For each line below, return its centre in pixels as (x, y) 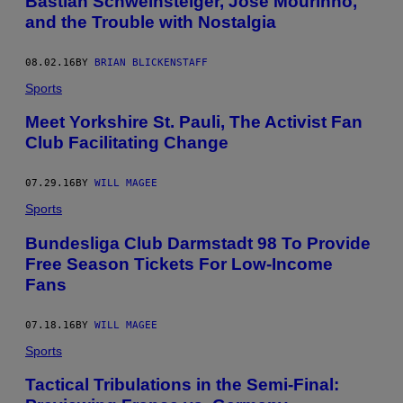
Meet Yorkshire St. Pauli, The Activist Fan (194, 122)
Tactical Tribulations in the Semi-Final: (182, 385)
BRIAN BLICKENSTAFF (151, 62)
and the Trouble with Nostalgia (151, 22)
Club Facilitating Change (127, 143)
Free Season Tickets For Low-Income (179, 264)
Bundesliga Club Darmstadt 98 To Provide (198, 243)
